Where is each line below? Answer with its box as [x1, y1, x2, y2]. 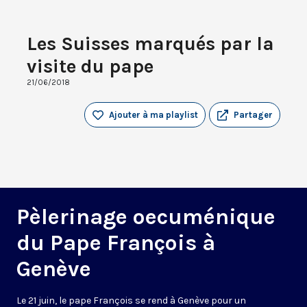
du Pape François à [16, 230, 215, 256]
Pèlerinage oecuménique [16, 204, 275, 230]
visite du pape [27, 55, 153, 78]
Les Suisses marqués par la [27, 32, 274, 56]
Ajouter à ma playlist [109, 110, 198, 121]
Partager [234, 110, 273, 121]
